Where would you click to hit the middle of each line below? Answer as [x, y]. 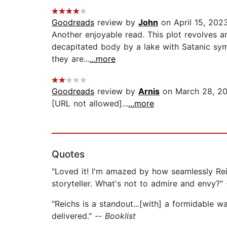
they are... [71, 59]
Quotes [68, 155]
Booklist [120, 216]
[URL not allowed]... [90, 104]
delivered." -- [78, 216]
